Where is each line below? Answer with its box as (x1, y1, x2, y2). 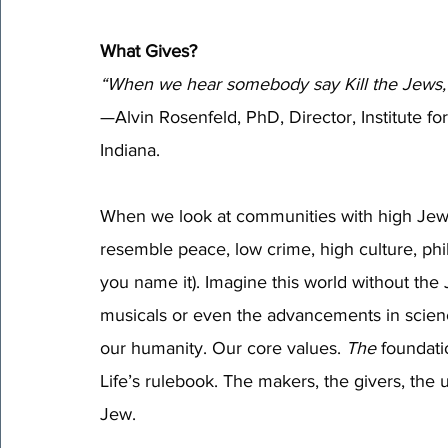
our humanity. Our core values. (100, 337, 346, 358)
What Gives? (100, 40, 197, 61)
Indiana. (100, 139, 160, 160)
